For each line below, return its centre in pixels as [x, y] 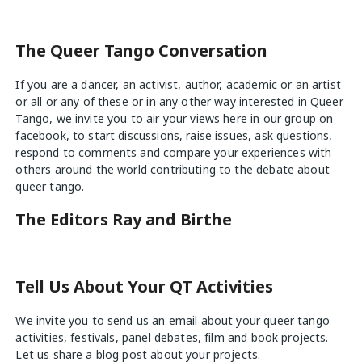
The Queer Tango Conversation [142, 51]
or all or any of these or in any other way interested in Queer [179, 101]
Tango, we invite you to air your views [120, 118]
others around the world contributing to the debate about [173, 169]
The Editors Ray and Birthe [124, 219]
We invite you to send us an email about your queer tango [173, 320]
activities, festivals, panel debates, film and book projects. [172, 337]
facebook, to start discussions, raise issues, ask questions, [174, 135]
